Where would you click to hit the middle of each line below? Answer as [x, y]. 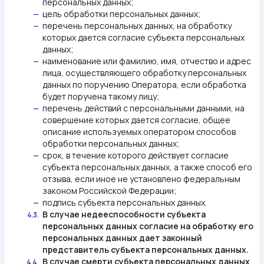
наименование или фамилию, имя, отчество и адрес [147, 61]
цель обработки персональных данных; [122, 14]
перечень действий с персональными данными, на [143, 108]
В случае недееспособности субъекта [124, 214]
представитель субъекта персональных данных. [146, 250]
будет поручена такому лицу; [101, 96]
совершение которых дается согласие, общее [136, 120]
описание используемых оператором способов [139, 132]
